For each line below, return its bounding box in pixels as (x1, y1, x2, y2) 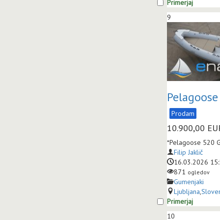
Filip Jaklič (174, 148, 203, 157)
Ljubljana (174, 187, 200, 196)
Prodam (171, 109, 194, 118)
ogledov (188, 168, 210, 176)
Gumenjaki (174, 177, 204, 186)
